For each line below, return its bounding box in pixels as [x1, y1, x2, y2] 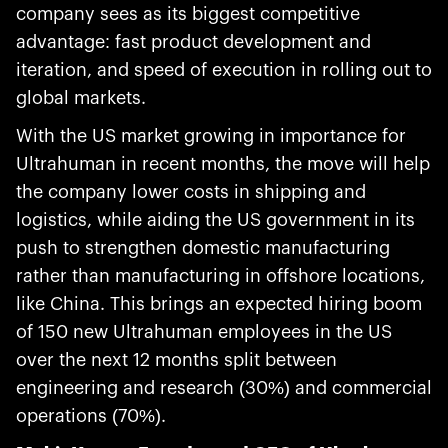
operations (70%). [16, 407, 171, 425]
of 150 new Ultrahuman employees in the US [16, 323, 392, 341]
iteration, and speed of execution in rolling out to [16, 61, 432, 79]
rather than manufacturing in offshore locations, [16, 267, 425, 285]
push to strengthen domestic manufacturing [16, 239, 390, 257]
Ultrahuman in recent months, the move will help [16, 155, 430, 173]
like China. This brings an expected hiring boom [16, 295, 422, 313]
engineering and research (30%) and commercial [16, 379, 432, 397]
